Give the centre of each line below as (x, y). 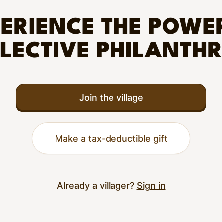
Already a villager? (97, 185)
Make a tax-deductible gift (111, 138)
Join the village (111, 97)
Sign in (151, 185)
